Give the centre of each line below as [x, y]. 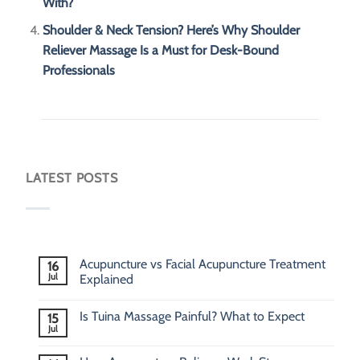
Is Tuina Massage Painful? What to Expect [192, 317]
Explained [106, 280]
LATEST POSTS [72, 178]
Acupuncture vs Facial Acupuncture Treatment [202, 264]
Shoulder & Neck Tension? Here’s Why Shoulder [171, 31]
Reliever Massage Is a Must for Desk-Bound [160, 51]
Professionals [78, 71]
